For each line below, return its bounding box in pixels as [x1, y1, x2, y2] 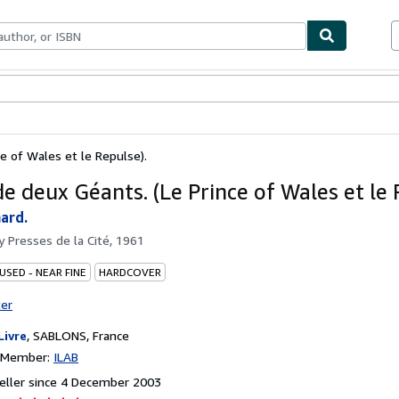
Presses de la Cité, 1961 [8, 232, 144, 248]
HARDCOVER [99, 265, 161, 279]
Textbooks [26, 82, 86, 97]
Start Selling [126, 82, 196, 97]
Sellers [86, 82, 126, 97]
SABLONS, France [33, 327, 129, 343]
